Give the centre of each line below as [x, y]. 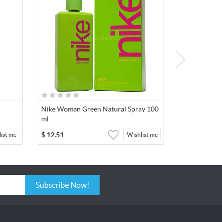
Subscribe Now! [80, 185]
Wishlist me [142, 135]
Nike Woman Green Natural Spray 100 [100, 109]
